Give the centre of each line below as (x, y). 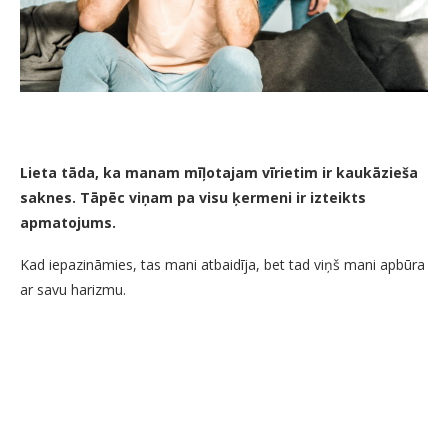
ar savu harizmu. (73, 289)
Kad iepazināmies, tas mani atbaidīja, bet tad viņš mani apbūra (222, 264)
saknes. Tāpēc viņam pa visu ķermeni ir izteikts (193, 197)
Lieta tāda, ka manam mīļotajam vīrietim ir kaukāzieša (219, 172)
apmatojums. (68, 222)
